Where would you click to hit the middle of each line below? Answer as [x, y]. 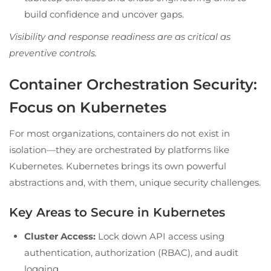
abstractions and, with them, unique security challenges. [135, 182]
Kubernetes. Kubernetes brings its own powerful [118, 166]
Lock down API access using [160, 236]
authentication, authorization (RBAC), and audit [131, 252]
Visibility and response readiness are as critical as [120, 36]
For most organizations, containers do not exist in [119, 133]
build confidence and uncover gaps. [104, 14]
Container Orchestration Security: [133, 84]
